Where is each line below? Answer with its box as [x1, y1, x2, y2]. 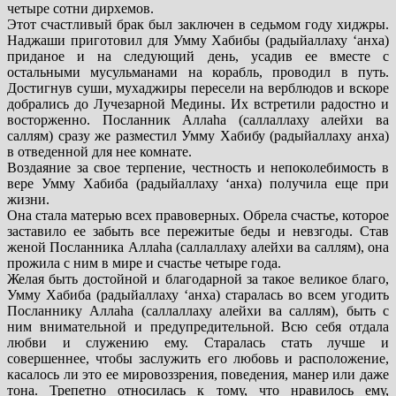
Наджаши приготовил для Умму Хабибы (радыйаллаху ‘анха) [7, 33, 389, 49]
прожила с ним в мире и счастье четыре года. [7, 255, 281, 271]
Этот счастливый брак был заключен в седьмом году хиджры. [7, 17, 389, 33]
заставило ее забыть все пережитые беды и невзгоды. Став [7, 224, 389, 240]
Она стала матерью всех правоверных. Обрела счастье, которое [7, 208, 389, 224]
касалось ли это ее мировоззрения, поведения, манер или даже [7, 367, 389, 383]
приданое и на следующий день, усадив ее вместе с [7, 49, 389, 65]
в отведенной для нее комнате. [7, 144, 192, 160]
